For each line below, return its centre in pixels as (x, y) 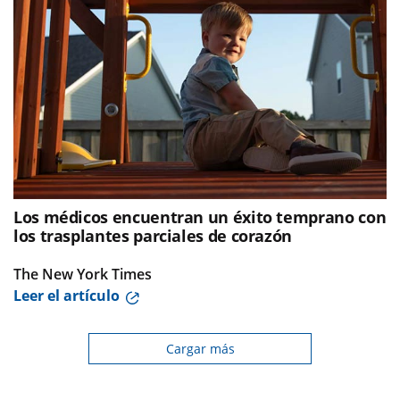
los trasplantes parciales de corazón (153, 235)
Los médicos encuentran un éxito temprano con (200, 217)
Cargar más (200, 348)
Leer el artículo (67, 295)
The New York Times (83, 274)
